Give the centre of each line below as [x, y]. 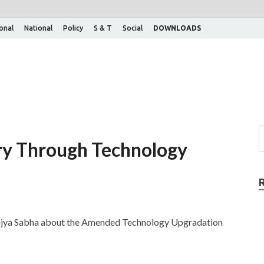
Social [133, 28]
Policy [73, 28]
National [38, 28]
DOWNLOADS [177, 28]
